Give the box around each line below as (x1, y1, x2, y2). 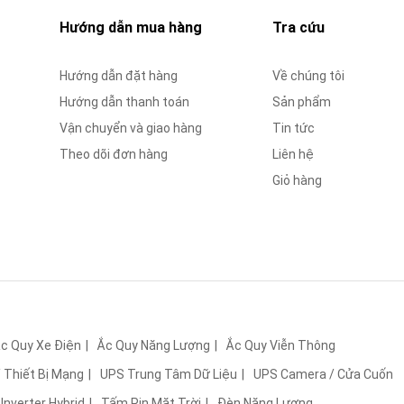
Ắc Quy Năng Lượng (97, 338, 210, 353)
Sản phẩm (271, 95, 331, 109)
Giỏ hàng (271, 173, 322, 188)
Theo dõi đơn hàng (60, 147, 169, 161)
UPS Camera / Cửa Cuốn (253, 367, 393, 381)
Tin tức (271, 121, 315, 135)
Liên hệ (271, 147, 314, 161)
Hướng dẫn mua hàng (60, 19, 203, 36)
